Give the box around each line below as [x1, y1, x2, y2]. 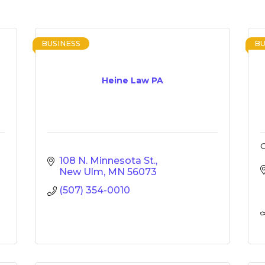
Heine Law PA [102, 75, 163, 86]
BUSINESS [41, 39, 80, 48]
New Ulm [59, 166, 104, 177]
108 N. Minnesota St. [59, 155, 156, 166]
